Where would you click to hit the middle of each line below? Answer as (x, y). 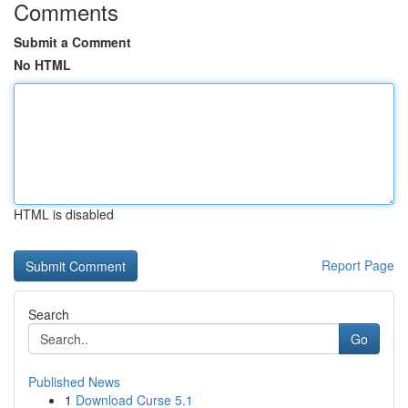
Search (49, 314)
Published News (74, 382)
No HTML (42, 65)
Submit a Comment (72, 42)
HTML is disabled (64, 214)
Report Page (358, 265)
